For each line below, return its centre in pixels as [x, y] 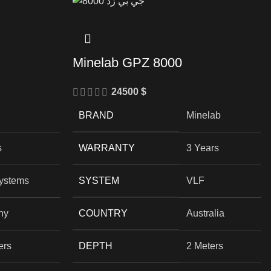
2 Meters [205, 246]
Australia [206, 213]
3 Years [203, 148]
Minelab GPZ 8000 [128, 62]
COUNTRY [103, 213]
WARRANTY [107, 148]
